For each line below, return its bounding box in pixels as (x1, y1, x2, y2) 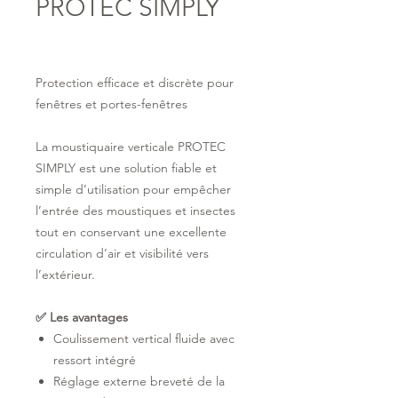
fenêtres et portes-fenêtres (36, 96, 187, 112)
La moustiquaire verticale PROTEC (36, 139, 226, 155)
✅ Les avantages (36, 309, 128, 325)
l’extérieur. (36, 267, 95, 283)
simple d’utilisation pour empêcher (36, 181, 231, 197)
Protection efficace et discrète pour (36, 75, 234, 91)
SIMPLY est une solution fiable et (36, 160, 217, 176)
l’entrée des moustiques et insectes (36, 203, 235, 219)
